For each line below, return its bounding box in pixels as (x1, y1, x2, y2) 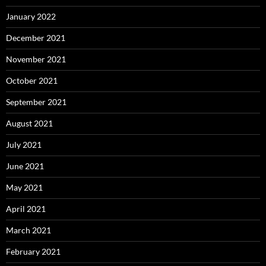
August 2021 (6, 118, 53, 128)
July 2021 (6, 139, 42, 150)
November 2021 (6, 53, 66, 64)
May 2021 (6, 182, 43, 192)
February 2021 (6, 246, 61, 256)
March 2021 (6, 224, 51, 235)
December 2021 (6, 32, 65, 43)
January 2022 (6, 11, 56, 21)
